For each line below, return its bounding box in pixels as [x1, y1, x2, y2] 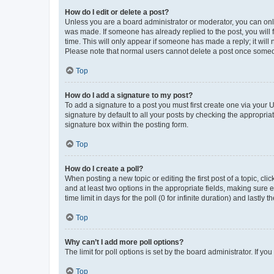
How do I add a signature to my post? [65, 91, 193, 100]
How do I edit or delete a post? [65, 7, 169, 17]
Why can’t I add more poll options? [65, 237, 183, 246]
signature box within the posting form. [65, 120, 188, 129]
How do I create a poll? [65, 164, 143, 173]
